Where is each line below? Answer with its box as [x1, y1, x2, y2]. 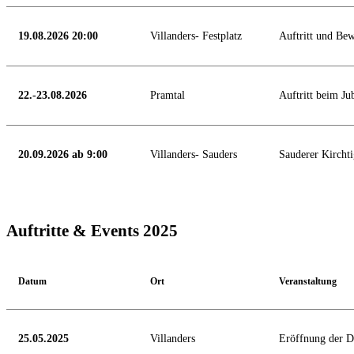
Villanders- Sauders [150, 148, 237, 160]
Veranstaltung [279, 276, 337, 288]
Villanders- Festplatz [150, 29, 242, 42]
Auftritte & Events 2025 [6, 220, 178, 240]
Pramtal [150, 88, 185, 101]
